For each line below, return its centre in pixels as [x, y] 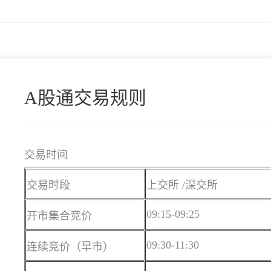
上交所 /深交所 [182, 185]
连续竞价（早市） [70, 247]
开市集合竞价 [59, 216]
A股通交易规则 [85, 98]
